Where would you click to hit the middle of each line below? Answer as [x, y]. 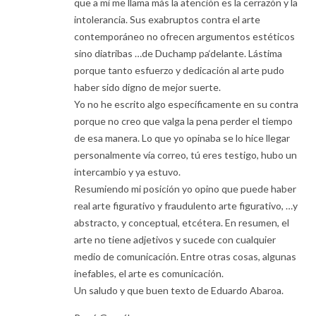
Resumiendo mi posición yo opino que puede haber [185, 189]
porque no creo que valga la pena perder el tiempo [183, 121]
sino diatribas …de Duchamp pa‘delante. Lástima [178, 54]
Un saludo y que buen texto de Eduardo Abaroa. [179, 291]
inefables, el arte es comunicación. [149, 274]
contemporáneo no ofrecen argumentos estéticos [184, 37]
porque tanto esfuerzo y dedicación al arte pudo [179, 71]
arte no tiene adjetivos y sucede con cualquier [175, 240]
